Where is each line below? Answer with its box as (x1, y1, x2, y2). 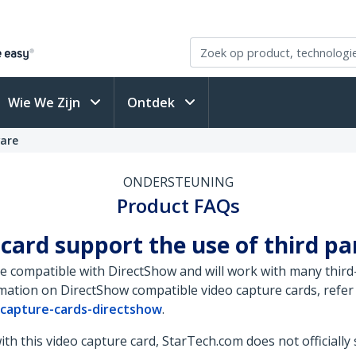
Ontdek (127, 94, 178, 111)
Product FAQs (116, 192, 240, 219)
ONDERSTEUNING (122, 173, 234, 191)
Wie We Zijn (8, 94, 83, 111)
